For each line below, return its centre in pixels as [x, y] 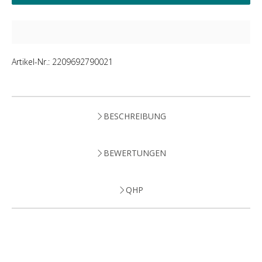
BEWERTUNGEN [135, 153]
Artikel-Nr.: [32, 62]
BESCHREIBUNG [135, 116]
